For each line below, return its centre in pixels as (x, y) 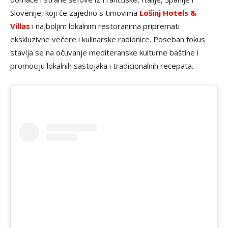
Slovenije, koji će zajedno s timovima (75, 13)
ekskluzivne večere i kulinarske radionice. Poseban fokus (108, 39)
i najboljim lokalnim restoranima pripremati (105, 26)
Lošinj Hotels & (168, 13)
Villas (20, 26)
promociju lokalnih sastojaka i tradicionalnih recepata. (102, 66)
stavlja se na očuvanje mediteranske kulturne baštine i (104, 53)
